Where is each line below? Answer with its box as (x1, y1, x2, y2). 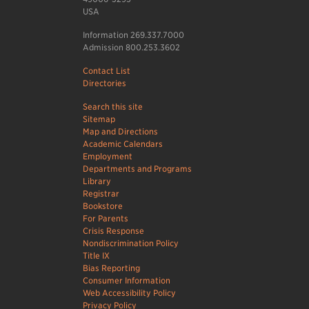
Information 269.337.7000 (82, 30, 184, 41)
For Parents (82, 213, 128, 224)
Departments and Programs (82, 163, 192, 175)
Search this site (82, 101, 143, 112)
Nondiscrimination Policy (82, 238, 179, 249)
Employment (82, 151, 132, 162)
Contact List (82, 66, 130, 77)
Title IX (82, 250, 110, 261)
